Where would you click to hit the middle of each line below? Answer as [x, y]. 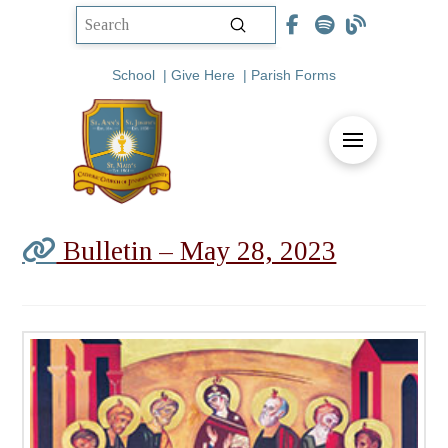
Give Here [203, 74]
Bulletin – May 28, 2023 [196, 251]
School [133, 74]
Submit [259, 23]
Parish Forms [293, 74]
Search [98, 37]
